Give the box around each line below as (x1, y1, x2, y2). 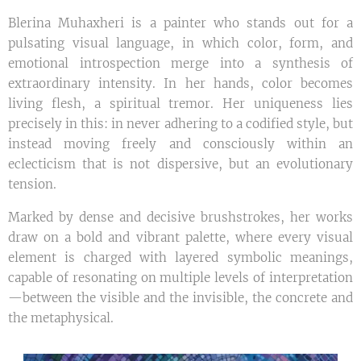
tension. (8, 176, 56, 192)
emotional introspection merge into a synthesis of (8, 55, 353, 71)
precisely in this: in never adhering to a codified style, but (8, 115, 353, 131)
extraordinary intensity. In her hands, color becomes (8, 75, 353, 91)
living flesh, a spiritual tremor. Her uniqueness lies (8, 95, 353, 111)
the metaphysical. (8, 309, 114, 326)
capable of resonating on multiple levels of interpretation (8, 269, 353, 285)
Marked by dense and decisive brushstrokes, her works (8, 209, 353, 225)
